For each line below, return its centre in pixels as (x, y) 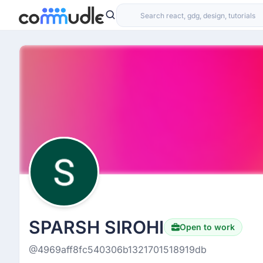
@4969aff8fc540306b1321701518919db (118, 249)
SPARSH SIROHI (96, 227)
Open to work (207, 227)
